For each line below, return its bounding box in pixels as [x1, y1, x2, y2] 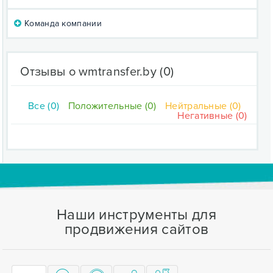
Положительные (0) [68, 100, 157, 112]
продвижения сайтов [64, 221, 209, 238]
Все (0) [28, 100, 60, 112]
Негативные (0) [177, 110, 247, 122]
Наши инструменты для [56, 206, 216, 224]
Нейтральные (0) [165, 100, 241, 112]
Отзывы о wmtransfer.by [20, 65, 157, 79]
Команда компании [21, 18, 102, 29]
